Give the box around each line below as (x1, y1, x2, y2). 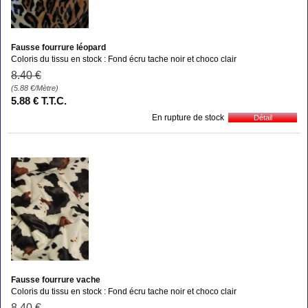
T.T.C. (41, 94, 67, 107)
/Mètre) (34, 83, 58, 92)
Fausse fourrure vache (11, 274, 100, 285)
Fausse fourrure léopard (11, 42, 106, 52)
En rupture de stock (152, 112, 224, 122)
